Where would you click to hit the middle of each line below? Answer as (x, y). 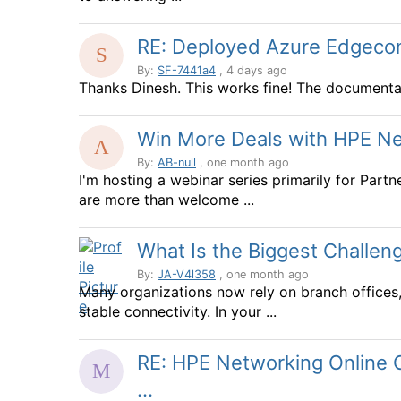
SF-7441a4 (187, 70)
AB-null (177, 162)
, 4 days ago (252, 70)
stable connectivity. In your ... (178, 311)
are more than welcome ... (166, 200)
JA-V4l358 (187, 274)
